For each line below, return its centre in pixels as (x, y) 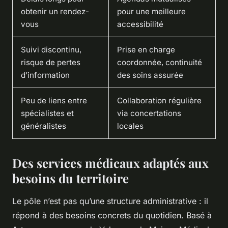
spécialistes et (47, 113)
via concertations (149, 113)
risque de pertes (51, 63)
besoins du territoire (70, 178)
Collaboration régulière (159, 101)
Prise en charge (146, 50)
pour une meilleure (151, 12)
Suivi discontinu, (51, 50)
